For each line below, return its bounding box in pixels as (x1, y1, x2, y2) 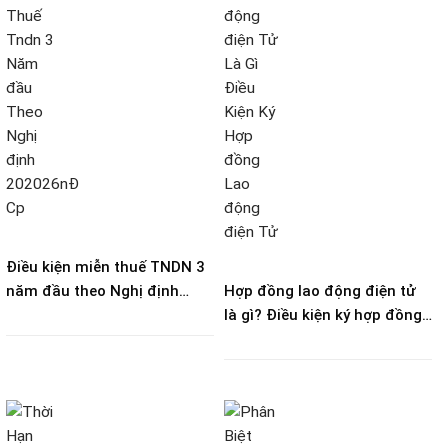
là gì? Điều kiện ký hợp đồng (224, 306, 422, 325)
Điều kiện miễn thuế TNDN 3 (6, 258, 205, 277)
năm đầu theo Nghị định (6, 282, 179, 301)
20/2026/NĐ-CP (6, 306, 120, 325)
